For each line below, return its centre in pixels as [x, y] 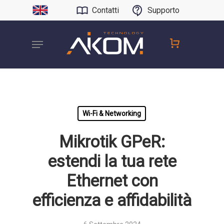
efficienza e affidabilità [112, 200]
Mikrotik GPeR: [112, 142]
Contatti [105, 10]
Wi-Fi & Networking [112, 113]
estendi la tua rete [112, 161]
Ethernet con [112, 181]
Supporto [163, 10]
